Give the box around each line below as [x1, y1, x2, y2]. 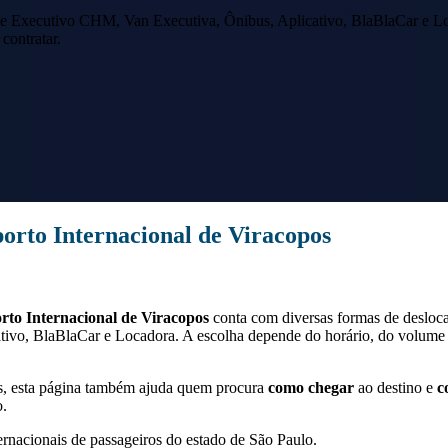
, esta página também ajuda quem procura [3, 379, 264, 397]
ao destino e [354, 379, 437, 397]
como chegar [268, 379, 354, 397]
